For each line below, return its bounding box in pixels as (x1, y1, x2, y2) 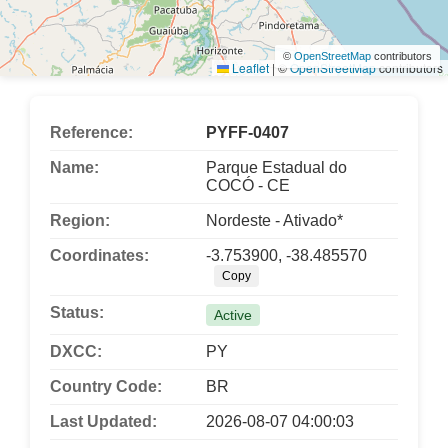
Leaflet (229, 59, 269, 77)
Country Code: (50, 378, 162, 396)
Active (214, 307, 252, 324)
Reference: (50, 124, 133, 142)
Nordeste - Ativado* (206, 212, 343, 230)
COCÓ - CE (206, 177, 290, 195)
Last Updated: (50, 413, 157, 431)
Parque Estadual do (206, 159, 347, 177)
